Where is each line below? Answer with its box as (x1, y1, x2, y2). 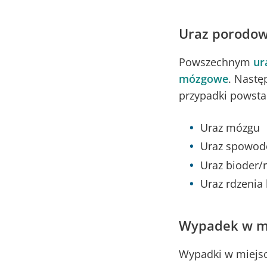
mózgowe (179, 71, 228, 86)
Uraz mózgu (200, 120, 260, 135)
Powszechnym (179, 54, 253, 69)
